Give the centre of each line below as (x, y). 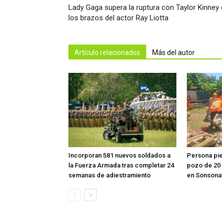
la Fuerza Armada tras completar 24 (121, 165)
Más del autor (173, 52)
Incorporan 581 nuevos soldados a (119, 155)
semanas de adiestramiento (110, 175)
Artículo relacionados (107, 52)
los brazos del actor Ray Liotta (118, 18)
